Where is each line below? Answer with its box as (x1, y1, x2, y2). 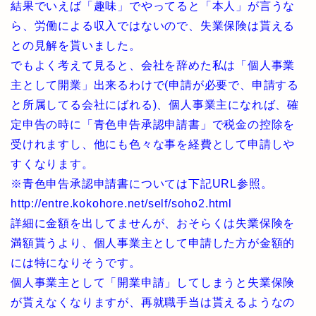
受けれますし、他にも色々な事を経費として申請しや (11, 138, 296, 150)
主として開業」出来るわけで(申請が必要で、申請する (11, 79, 299, 91)
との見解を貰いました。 (11, 39, 141, 51)
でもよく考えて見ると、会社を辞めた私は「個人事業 (11, 59, 296, 71)
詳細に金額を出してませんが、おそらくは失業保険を (11, 217, 296, 229)
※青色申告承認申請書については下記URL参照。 (11, 178, 273, 190)
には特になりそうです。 (11, 257, 141, 269)
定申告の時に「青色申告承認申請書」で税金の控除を (11, 119, 296, 130)
